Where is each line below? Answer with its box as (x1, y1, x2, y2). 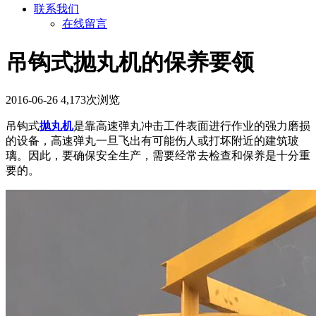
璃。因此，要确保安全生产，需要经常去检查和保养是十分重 (6, 150, 310, 162)
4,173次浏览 (61, 94, 120, 107)
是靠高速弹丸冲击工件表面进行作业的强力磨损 (73, 120, 310, 133)
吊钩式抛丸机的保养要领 (6, 49, 254, 75)
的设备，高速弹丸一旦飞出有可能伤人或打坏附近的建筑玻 (6, 135, 299, 147)
